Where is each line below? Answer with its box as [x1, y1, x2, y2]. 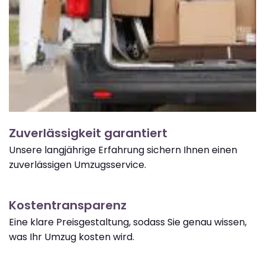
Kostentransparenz [9, 197, 127, 214]
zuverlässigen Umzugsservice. [9, 158, 146, 172]
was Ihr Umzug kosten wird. [9, 230, 134, 244]
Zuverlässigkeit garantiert [9, 125, 167, 142]
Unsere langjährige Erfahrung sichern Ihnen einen [9, 143, 237, 157]
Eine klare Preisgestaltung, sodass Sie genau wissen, [9, 215, 247, 230]
